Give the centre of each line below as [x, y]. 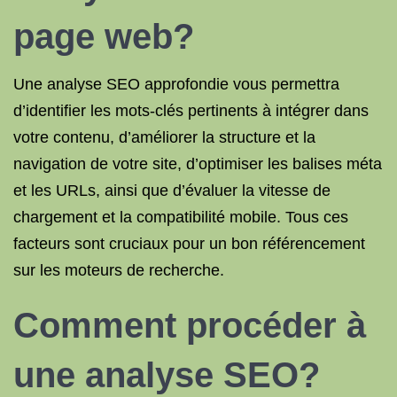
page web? [104, 36]
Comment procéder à [190, 325]
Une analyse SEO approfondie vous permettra [176, 84]
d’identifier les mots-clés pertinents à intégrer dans [191, 111]
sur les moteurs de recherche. [119, 270]
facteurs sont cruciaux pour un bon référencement [189, 244]
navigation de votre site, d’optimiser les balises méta [198, 164]
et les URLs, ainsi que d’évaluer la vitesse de [172, 191]
